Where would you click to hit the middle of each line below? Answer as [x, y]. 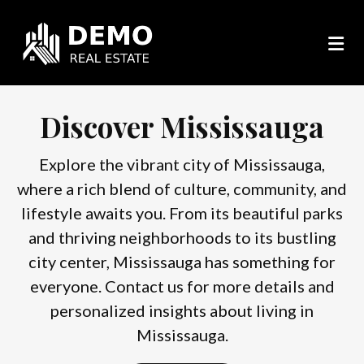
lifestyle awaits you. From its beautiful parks [182, 213]
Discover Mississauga [182, 127]
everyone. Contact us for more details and [182, 286]
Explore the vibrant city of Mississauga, [182, 165]
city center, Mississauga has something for [182, 262]
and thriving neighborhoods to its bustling [182, 238]
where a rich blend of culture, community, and [182, 189]
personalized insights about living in [182, 311]
